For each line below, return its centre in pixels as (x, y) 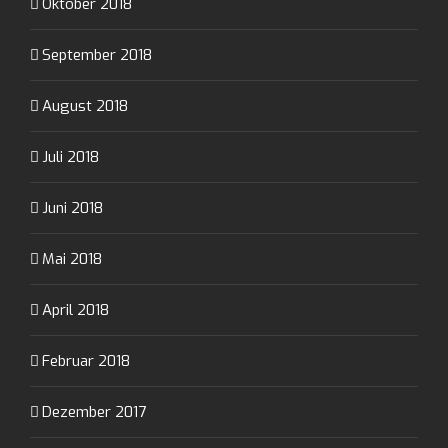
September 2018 (97, 55)
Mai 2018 (72, 259)
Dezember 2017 (94, 412)
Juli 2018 (70, 157)
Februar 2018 (86, 361)
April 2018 (75, 310)
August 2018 (85, 106)
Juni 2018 (72, 208)
